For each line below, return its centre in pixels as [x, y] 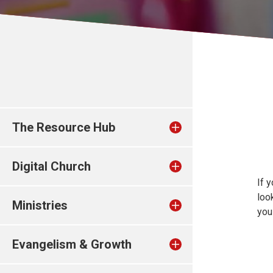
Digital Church [51, 166]
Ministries [40, 205]
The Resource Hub [64, 127]
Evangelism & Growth [72, 244]
